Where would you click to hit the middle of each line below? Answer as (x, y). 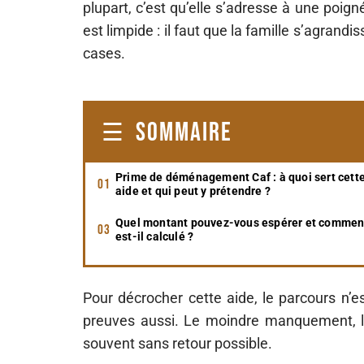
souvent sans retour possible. (178, 343)
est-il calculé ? (155, 236)
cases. (104, 53)
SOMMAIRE (184, 133)
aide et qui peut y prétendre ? (193, 191)
